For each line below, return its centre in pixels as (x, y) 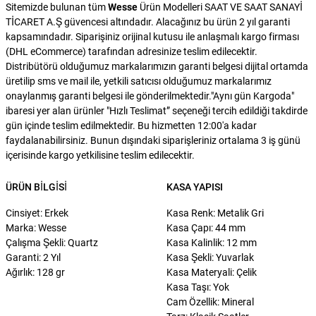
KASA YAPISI (195, 187)
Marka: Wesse (36, 227)
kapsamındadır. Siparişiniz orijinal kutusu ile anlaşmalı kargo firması (152, 36)
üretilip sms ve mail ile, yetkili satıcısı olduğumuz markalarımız (139, 81)
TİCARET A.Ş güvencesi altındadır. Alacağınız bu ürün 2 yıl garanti (148, 22)
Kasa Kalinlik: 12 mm (212, 242)
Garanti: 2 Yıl (33, 257)
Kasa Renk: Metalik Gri (215, 213)
